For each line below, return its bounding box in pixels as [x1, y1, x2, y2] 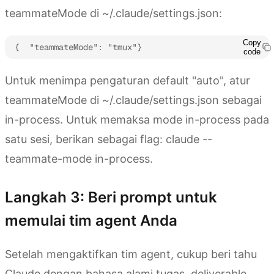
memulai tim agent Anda [5, 211, 177, 229]
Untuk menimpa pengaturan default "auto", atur [5, 73, 250, 87]
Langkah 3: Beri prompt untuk [5, 188, 217, 206]
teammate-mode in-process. [5, 152, 153, 165]
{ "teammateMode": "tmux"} [15, 41, 142, 53]
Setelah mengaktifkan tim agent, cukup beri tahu [5, 247, 257, 261]
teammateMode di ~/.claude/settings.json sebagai [5, 93, 262, 106]
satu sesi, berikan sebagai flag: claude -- [5, 132, 212, 146]
